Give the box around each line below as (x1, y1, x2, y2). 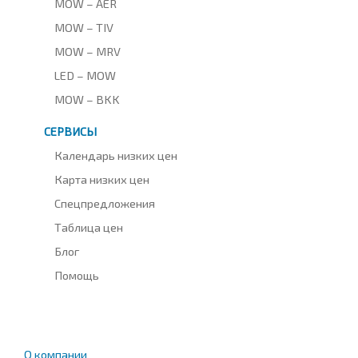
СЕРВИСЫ (44, 123, 97, 138)
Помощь (54, 267, 100, 282)
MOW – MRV (54, 43, 121, 58)
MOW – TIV (54, 19, 114, 34)
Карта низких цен (54, 171, 150, 186)
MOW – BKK (54, 91, 121, 106)
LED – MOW (54, 67, 117, 82)
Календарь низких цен (54, 147, 178, 162)
